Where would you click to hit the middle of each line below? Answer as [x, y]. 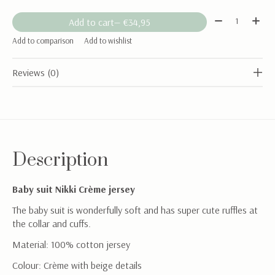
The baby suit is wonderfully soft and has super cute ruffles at [135, 210]
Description [60, 161]
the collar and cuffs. [52, 224]
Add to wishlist [108, 41]
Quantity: [230, 18]
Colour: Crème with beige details [77, 265]
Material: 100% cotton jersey [71, 245]
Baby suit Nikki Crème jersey [74, 189]
